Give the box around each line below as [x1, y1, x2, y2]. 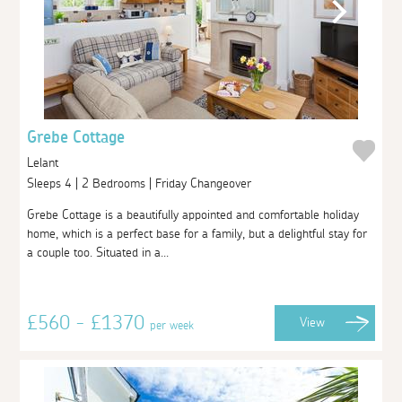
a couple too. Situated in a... [27, 246, 170, 259]
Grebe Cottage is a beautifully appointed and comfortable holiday [27, 208, 360, 222]
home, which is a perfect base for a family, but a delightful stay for [27, 227, 368, 240]
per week [150, 319, 195, 332]
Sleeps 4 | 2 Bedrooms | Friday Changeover [27, 177, 256, 190]
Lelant [27, 155, 59, 170]
